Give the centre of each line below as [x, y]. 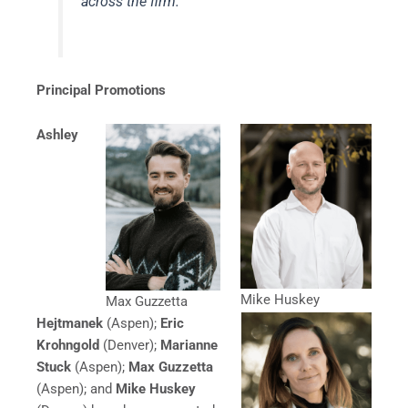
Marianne [189, 346]
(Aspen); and [76, 389]
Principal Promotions [101, 90]
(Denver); [132, 346]
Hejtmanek [71, 324]
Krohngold [70, 346]
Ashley [57, 135]
